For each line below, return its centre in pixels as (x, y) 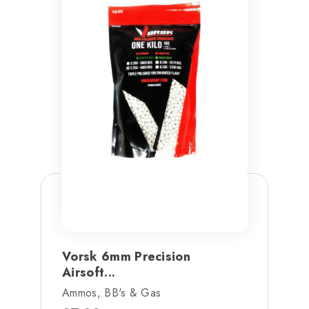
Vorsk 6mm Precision (127, 256)
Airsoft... (89, 272)
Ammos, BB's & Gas (112, 292)
